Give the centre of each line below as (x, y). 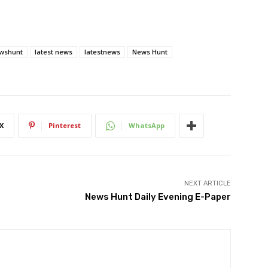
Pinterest (65, 126)
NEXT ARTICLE (207, 184)
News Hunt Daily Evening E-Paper (158, 197)
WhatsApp (147, 126)
